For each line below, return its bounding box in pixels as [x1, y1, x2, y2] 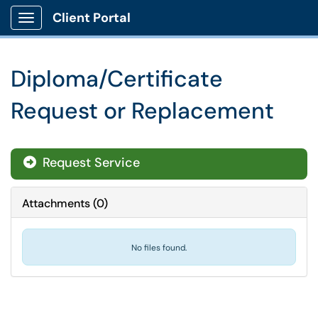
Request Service [39, 154, 140, 171]
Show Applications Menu [26, 23, 138, 35]
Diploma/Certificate [11, 64, 223, 94]
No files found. [131, 242, 187, 253]
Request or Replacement [11, 96, 274, 126]
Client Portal [53, 9, 131, 26]
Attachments [22, 196, 90, 211]
